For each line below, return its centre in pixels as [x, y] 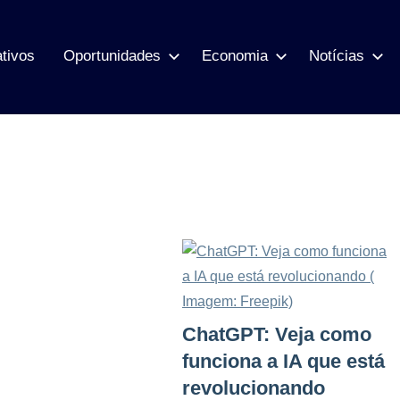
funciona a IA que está [283, 361]
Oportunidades [112, 55]
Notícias [337, 55]
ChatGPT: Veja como [277, 334]
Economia [235, 55]
